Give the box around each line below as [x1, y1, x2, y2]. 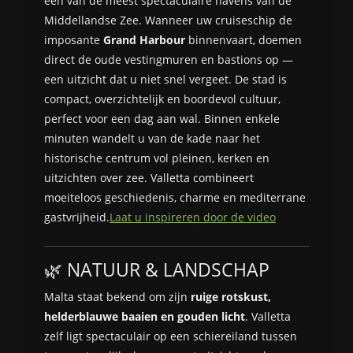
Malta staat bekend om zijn [44, 289, 191, 304]
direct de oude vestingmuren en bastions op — [44, 52, 293, 67]
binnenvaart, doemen [185, 32, 302, 47]
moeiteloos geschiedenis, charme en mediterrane [44, 190, 306, 205]
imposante [44, 32, 103, 47]
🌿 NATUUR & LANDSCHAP [44, 257, 269, 282]
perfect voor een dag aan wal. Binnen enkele [44, 111, 280, 126]
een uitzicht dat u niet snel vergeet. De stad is [44, 72, 287, 87]
